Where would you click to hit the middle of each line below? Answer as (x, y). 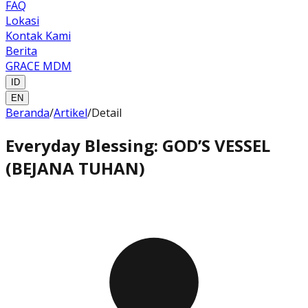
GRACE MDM (38, 66)
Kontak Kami (38, 36)
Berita (21, 51)
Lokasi (22, 21)
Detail (107, 113)
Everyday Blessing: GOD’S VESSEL (138, 145)
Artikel (70, 113)
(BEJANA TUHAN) (75, 168)
